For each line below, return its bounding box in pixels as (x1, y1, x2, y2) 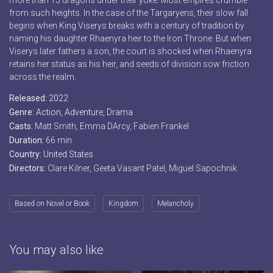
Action (36, 107, 61, 118)
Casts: (9, 121, 35, 132)
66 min (46, 135, 72, 146)
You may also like (9, 243, 104, 258)
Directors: (9, 163, 48, 174)
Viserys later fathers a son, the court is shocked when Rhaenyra (9, 46, 252, 57)
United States (43, 149, 93, 160)
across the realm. (9, 72, 76, 82)
